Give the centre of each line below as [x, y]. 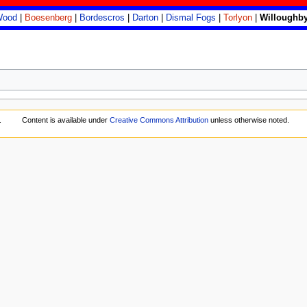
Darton [146, 18]
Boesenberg [49, 18]
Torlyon [238, 18]
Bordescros [102, 18]
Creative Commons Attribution [159, 120]
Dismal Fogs [191, 18]
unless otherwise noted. [248, 120]
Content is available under [65, 120]
